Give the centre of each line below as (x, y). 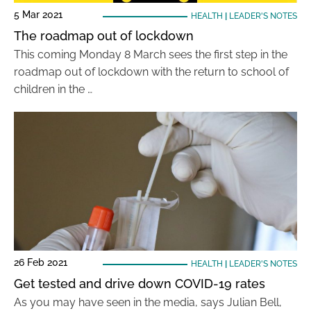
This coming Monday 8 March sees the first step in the (151, 54)
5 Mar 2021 (38, 15)
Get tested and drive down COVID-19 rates (140, 284)
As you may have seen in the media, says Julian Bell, (148, 302)
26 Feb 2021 (41, 262)
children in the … (53, 89)
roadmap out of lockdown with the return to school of (151, 72)
